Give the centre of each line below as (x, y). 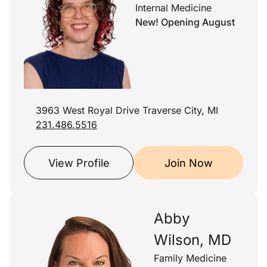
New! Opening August (185, 22)
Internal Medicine (173, 8)
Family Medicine (190, 258)
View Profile (79, 163)
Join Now (188, 163)
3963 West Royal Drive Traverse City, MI (127, 110)
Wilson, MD (193, 240)
